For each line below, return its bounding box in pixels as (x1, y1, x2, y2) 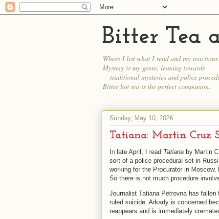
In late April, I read (109, 148, 163, 155)
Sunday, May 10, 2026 (109, 114, 173, 122)
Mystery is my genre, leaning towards (103, 63, 205, 72)
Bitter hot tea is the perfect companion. (103, 82, 211, 91)
